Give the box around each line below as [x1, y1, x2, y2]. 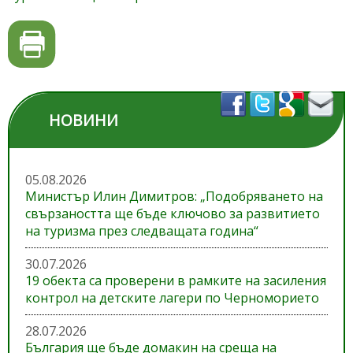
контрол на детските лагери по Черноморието [25, 289, 319, 307]
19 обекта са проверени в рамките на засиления [25, 272, 326, 290]
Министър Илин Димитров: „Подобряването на [25, 188, 323, 206]
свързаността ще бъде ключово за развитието [25, 205, 320, 223]
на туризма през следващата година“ [25, 222, 258, 240]
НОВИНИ [49, 110, 118, 132]
